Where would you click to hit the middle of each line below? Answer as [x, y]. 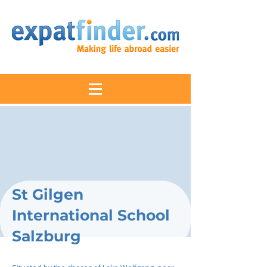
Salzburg [46, 236]
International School [91, 215]
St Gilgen [48, 194]
